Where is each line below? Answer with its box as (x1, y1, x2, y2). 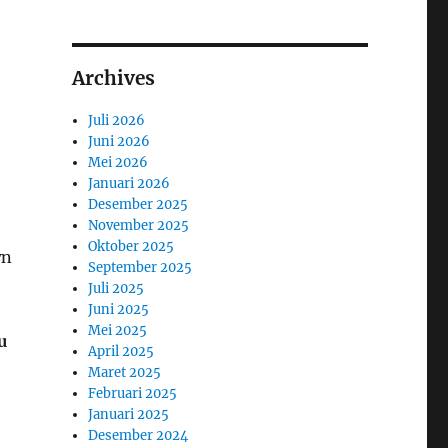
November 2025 (88, 216, 190, 234)
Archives (71, 65, 155, 90)
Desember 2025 (88, 195, 189, 213)
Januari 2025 (88, 405, 170, 423)
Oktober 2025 (88, 237, 175, 255)
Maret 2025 (88, 363, 162, 381)
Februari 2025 (88, 384, 178, 402)
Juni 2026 (88, 132, 151, 150)
